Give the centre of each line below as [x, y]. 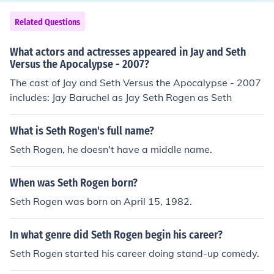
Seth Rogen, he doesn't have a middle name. [111, 149]
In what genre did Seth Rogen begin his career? [116, 235]
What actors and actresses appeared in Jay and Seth [128, 52]
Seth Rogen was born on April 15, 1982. [101, 201]
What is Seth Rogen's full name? [82, 131]
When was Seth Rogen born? [74, 183]
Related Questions [47, 22]
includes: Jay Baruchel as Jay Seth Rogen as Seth [121, 97]
